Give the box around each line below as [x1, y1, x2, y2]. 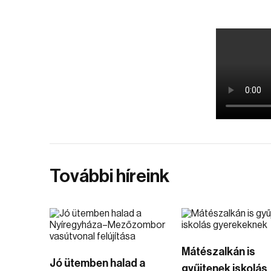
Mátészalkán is [181, 246, 255, 257]
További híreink [50, 167, 169, 185]
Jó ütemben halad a [50, 258, 145, 269]
